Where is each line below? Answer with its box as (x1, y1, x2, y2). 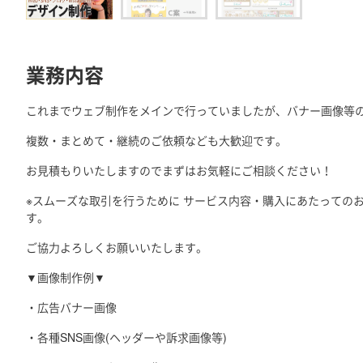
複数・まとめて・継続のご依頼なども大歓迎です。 (26, 132, 287, 148)
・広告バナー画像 (26, 299, 117, 315)
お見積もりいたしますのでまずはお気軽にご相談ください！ (26, 162, 332, 178)
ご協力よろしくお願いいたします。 (26, 239, 207, 255)
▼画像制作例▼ (26, 269, 105, 285)
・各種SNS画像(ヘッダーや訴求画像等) (26, 329, 227, 345)
